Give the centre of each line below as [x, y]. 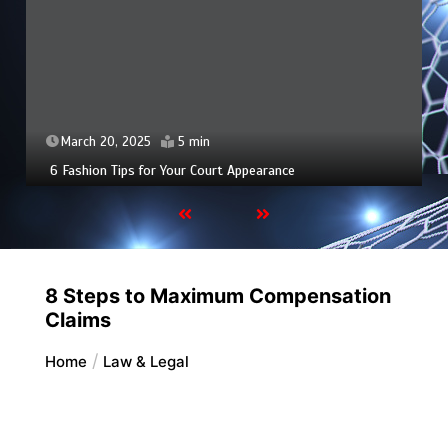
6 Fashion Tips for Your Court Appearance [173, 170]
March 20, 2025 [106, 141]
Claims [77, 319]
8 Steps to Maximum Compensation [217, 295]
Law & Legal [145, 361]
